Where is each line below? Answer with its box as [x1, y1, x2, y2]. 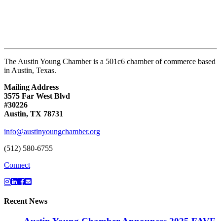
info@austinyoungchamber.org [4, 127, 100, 136]
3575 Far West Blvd [4, 91, 70, 100]
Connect [4, 160, 30, 169]
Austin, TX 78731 [4, 109, 63, 118]
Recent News [4, 196, 47, 205]
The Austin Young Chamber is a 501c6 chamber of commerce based [4, 57, 216, 66]
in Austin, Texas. [4, 66, 56, 74]
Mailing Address [4, 82, 59, 91]
